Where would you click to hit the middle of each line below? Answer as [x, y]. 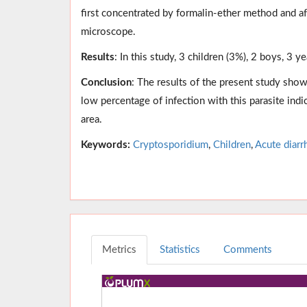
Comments [248, 249]
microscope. [108, 32]
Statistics [180, 249]
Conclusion [106, 82]
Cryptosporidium [171, 145]
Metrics [119, 249]
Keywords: [106, 145]
